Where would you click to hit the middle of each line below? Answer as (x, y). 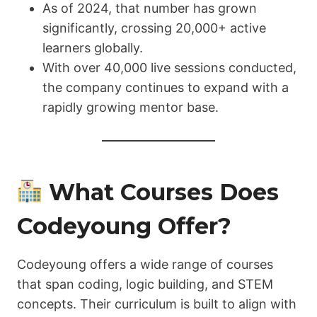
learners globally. (93, 48)
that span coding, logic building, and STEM (145, 284)
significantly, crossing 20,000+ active (154, 28)
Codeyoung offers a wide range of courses (145, 265)
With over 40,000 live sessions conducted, (169, 68)
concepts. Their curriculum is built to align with (157, 304)
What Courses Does (161, 192)
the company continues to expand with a (166, 88)
